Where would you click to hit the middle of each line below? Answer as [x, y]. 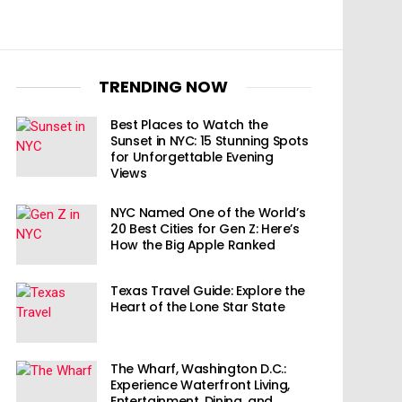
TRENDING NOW [164, 87]
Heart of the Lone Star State [198, 306]
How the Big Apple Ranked [193, 245]
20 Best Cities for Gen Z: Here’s [205, 228]
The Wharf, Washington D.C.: [198, 368]
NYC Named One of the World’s [208, 212]
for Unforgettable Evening [192, 157]
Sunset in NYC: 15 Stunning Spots [210, 140]
